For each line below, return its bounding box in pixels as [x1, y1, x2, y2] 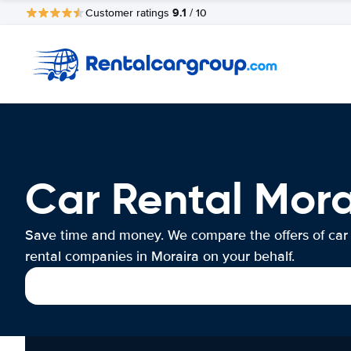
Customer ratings [85, 5, 172, 20]
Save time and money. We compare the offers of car [25, 226, 348, 244]
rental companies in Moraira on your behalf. [25, 248, 295, 265]
